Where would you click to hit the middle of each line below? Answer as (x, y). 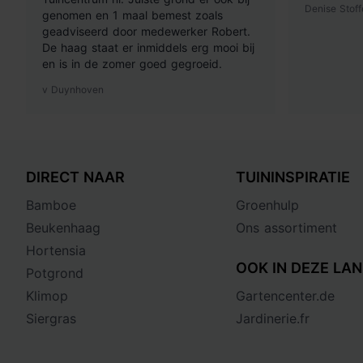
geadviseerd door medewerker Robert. (146, 32)
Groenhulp (268, 205)
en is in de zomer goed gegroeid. (132, 64)
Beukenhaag (63, 228)
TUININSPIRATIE (293, 177)
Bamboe (51, 205)
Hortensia (56, 251)
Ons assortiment (287, 228)
